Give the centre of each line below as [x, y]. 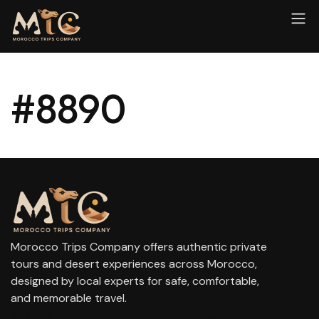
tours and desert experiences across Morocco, [134, 264]
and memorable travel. [69, 298]
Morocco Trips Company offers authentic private [139, 247]
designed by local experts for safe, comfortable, [135, 281]
